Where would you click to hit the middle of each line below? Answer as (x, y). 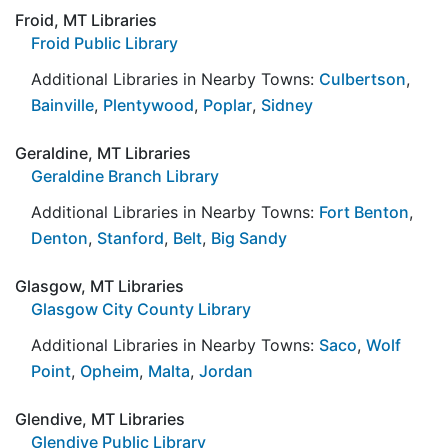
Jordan (226, 370)
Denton (59, 237)
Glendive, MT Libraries (100, 418)
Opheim (109, 370)
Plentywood (148, 104)
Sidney (287, 104)
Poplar (227, 104)
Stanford (130, 237)
